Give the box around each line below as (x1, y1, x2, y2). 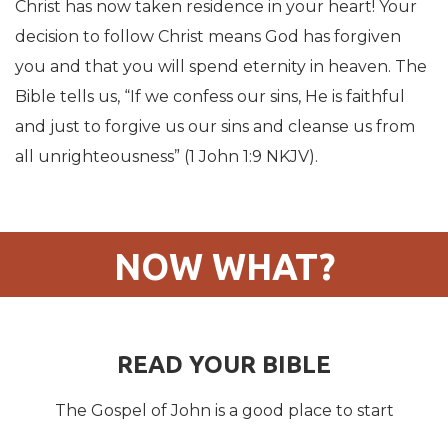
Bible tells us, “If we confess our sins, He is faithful (15, 86, 405, 106)
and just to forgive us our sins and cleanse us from (15, 116, 415, 136)
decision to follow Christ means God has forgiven (15, 26, 401, 46)
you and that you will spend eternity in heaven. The (15, 56, 427, 76)
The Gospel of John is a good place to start (54, 400, 394, 420)
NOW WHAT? (113, 245, 335, 287)
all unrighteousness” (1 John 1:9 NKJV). (15, 146, 318, 166)
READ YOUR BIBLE (117, 350, 331, 378)
